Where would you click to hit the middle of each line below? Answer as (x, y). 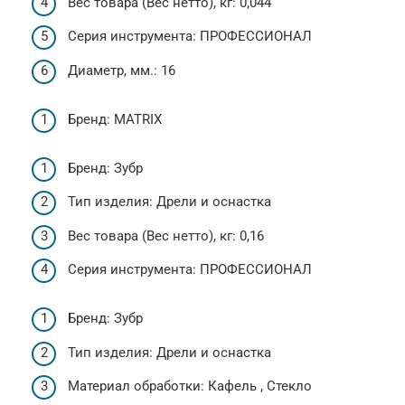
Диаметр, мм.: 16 (122, 70)
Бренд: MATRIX (115, 119)
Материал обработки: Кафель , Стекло (190, 386)
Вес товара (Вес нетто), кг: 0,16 (166, 235)
